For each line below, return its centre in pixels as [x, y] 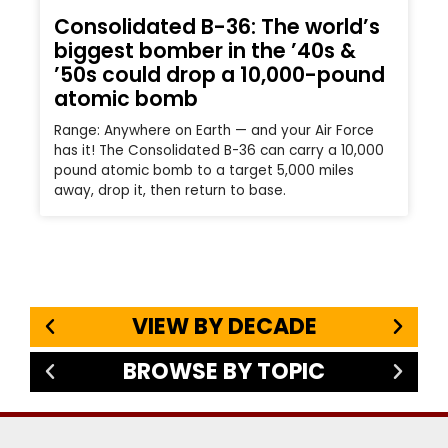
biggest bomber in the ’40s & [205, 51]
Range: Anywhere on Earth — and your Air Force [214, 131]
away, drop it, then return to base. [170, 191]
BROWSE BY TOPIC [224, 371]
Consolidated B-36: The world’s [217, 27]
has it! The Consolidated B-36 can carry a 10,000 [219, 151]
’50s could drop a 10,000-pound [219, 75]
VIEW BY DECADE [224, 326]
